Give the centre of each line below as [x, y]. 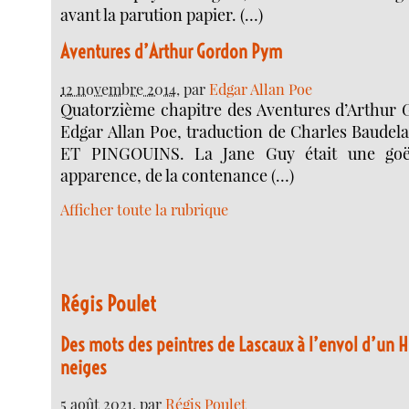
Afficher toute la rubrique [145, 210]
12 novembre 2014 [119, 88]
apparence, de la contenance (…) [178, 175]
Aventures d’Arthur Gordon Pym [172, 52]
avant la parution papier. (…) [162, 14]
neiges [84, 367]
